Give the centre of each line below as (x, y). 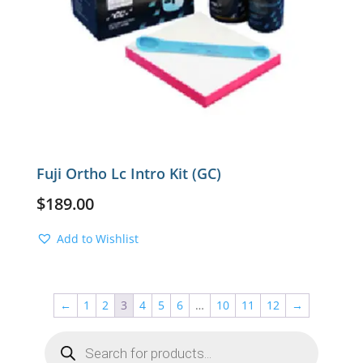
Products (67, 335)
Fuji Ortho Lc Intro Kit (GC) (128, 173)
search (62, 347)
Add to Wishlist (97, 238)
